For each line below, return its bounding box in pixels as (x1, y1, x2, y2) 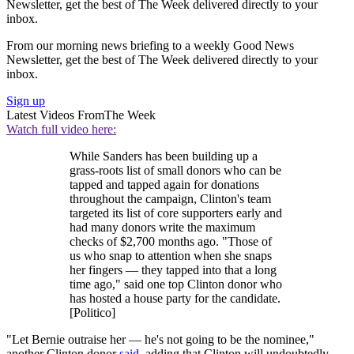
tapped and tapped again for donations (70, 177, 259, 191)
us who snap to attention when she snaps (70, 248, 272, 262)
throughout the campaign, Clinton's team (70, 191, 271, 205)
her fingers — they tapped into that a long (70, 262, 277, 277)
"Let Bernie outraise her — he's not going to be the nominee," (6, 332, 314, 346)
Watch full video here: (6, 122, 116, 136)
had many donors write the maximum (70, 220, 255, 234)
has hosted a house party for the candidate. (70, 291, 281, 305)
